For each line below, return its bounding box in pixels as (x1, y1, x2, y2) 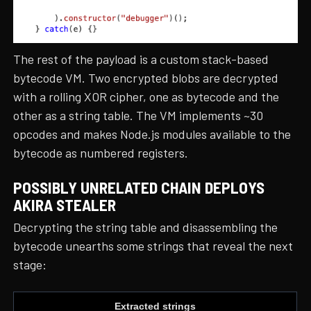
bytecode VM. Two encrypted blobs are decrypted (13, 69, 279, 85)
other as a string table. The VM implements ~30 (13, 107, 264, 123)
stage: (13, 257, 47, 273)
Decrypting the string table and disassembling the (13, 219, 278, 235)
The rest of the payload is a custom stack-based (13, 51, 269, 67)
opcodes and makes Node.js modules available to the (13, 126, 292, 142)
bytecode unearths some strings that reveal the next (13, 238, 294, 254)
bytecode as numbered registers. (13, 144, 189, 160)
